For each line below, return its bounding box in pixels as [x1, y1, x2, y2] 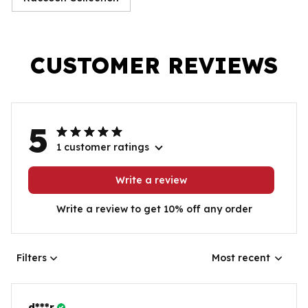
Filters [16, 252, 47, 265]
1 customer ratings [56, 140, 149, 153]
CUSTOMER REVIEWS [30, 51, 278, 79]
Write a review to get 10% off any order [56, 202, 252, 215]
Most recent [212, 252, 270, 265]
